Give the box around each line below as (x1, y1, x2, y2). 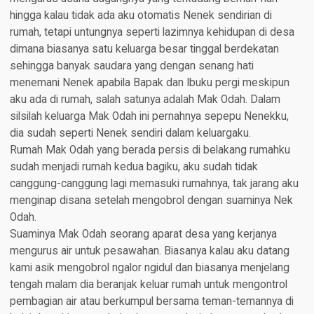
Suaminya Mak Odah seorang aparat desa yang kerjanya (9, 228, 277, 241)
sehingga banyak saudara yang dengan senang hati (9, 60, 254, 73)
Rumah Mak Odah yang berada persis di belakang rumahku (9, 144, 290, 157)
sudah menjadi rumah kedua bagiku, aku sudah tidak (9, 161, 258, 174)
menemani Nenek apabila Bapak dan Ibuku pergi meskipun (9, 76, 289, 90)
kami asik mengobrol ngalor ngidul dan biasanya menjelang (9, 261, 289, 275)
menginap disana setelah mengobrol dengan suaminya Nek (9, 194, 293, 207)
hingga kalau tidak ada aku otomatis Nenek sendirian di (9, 9, 272, 22)
